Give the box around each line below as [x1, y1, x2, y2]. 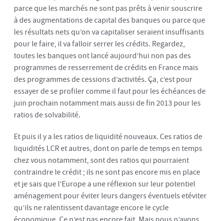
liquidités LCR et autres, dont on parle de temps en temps [14, 143, 202, 154]
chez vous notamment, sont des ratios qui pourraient [14, 154, 189, 166]
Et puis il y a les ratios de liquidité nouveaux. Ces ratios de [14, 131, 202, 143]
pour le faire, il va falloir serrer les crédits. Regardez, [14, 38, 185, 50]
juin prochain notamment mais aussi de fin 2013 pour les [14, 97, 201, 109]
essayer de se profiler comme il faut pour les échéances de [14, 85, 206, 97]
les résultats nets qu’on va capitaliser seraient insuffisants [14, 26, 204, 38]
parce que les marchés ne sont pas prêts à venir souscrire [14, 2, 202, 14]
